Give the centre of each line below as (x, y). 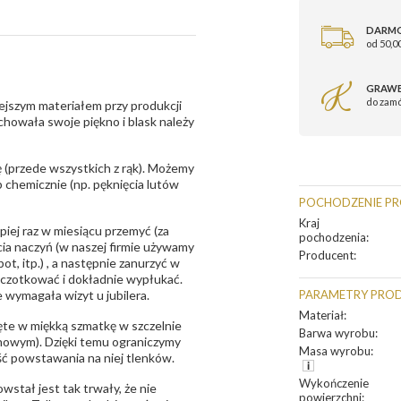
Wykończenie (334, 384)
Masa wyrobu (335, 351)
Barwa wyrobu (337, 333)
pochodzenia (333, 238)
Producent (326, 256)
